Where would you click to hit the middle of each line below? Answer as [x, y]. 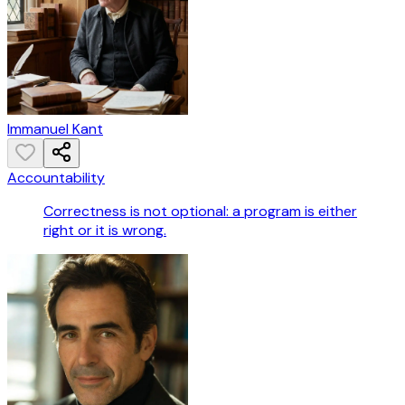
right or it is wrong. [105, 231]
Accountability [56, 178]
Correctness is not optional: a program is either [200, 212]
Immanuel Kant [55, 129]
